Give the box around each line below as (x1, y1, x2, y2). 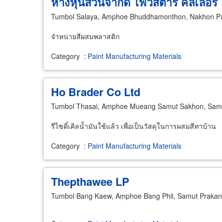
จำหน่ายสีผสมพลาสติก (51, 31, 119, 41)
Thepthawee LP (51, 173, 129, 189)
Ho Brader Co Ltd (51, 84, 140, 100)
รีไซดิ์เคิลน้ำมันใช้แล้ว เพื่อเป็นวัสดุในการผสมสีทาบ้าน (51, 121, 216, 131)
